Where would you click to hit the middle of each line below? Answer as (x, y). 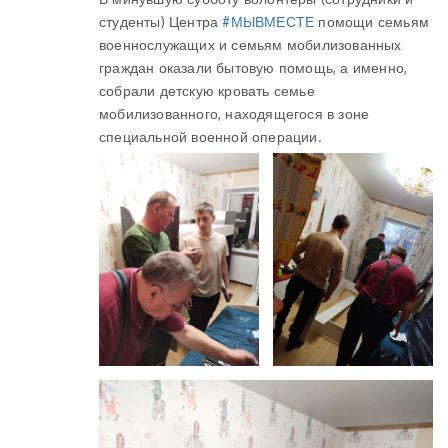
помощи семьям (372, 21)
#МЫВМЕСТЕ (268, 21)
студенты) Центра (161, 21)
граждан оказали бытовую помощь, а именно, (253, 67)
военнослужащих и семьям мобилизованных (250, 44)
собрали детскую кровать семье (207, 90)
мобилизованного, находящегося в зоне (234, 113)
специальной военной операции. (210, 136)
